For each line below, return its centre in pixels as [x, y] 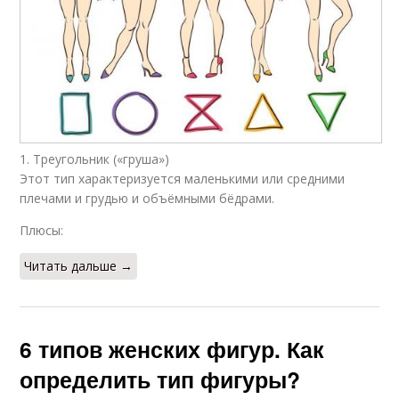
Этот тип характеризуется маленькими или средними [183, 179]
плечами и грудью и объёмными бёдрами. [147, 199]
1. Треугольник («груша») [95, 159]
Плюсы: [42, 231]
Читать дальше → [79, 266]
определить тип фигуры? [160, 380]
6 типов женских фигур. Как [172, 350]
